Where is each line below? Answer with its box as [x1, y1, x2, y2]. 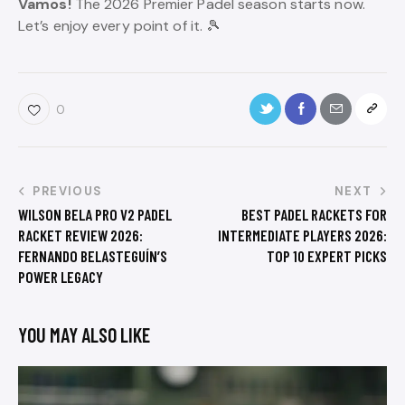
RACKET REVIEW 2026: [18, 225, 143, 244]
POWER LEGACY [18, 267, 103, 286]
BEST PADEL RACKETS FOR [241, 204, 387, 223]
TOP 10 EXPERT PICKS [267, 246, 387, 265]
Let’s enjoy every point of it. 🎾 [18, 16, 221, 35]
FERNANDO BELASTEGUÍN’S [18, 246, 167, 265]
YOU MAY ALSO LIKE [18, 322, 150, 346]
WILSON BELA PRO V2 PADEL [18, 204, 172, 223]
